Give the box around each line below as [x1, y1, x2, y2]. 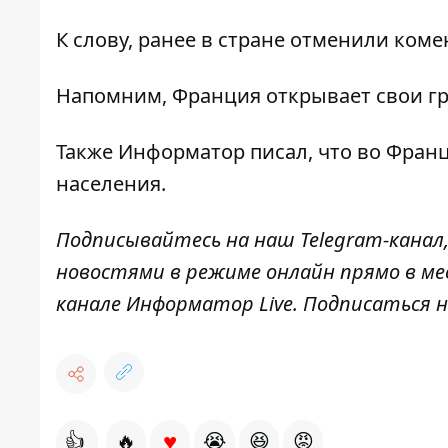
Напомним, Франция [56, 82, 261, 110]
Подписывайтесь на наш [56, 226, 300, 254]
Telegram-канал [300, 226, 444, 254]
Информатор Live [126, 290, 293, 318]
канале [56, 290, 126, 318]
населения [56, 170, 161, 198]
